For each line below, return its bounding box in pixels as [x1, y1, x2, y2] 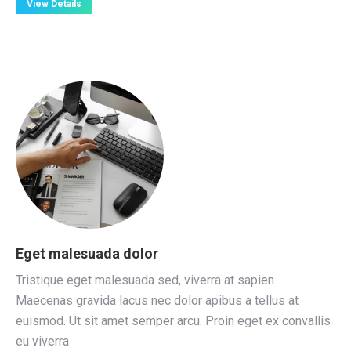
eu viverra [16, 334, 69, 349]
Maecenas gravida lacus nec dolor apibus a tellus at [16, 293, 299, 308]
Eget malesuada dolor [16, 245, 158, 262]
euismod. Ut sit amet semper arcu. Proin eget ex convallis [16, 313, 331, 328]
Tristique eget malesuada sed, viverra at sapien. [16, 273, 277, 288]
